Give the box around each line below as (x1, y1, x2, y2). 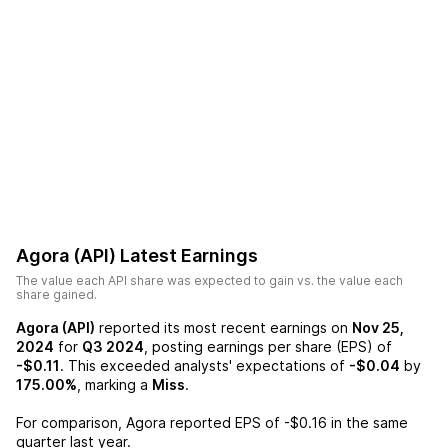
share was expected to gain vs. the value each (127, 273, 403, 288)
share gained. (16, 287, 97, 302)
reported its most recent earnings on (95, 319, 348, 336)
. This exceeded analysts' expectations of (60, 357, 345, 374)
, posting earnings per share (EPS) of (144, 338, 392, 355)
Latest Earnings (116, 245, 258, 266)
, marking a (77, 376, 148, 393)
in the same (327, 414, 408, 431)
